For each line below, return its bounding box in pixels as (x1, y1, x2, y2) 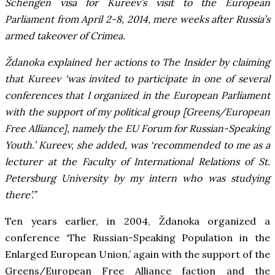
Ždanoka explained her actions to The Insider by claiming (5, 55, 270, 68)
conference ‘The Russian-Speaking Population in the (5, 231, 270, 244)
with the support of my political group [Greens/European (5, 105, 270, 118)
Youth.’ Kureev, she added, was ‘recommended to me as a (5, 138, 270, 151)
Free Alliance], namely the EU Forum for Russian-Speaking (5, 122, 270, 134)
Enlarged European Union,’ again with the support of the (5, 247, 270, 260)
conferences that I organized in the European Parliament (5, 88, 270, 101)
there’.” (5, 188, 36, 201)
